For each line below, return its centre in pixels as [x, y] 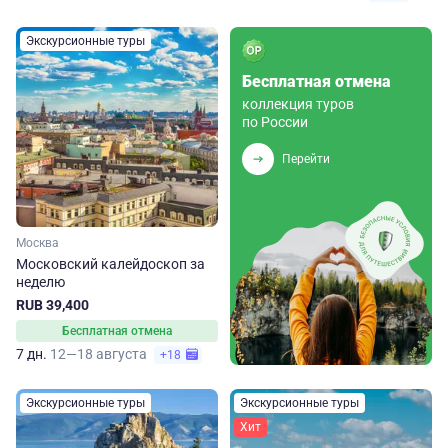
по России [275, 122]
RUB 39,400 [52, 305]
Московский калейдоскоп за [110, 264]
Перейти [306, 158]
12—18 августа [100, 354]
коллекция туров [298, 104]
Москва [37, 243]
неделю [40, 282]
